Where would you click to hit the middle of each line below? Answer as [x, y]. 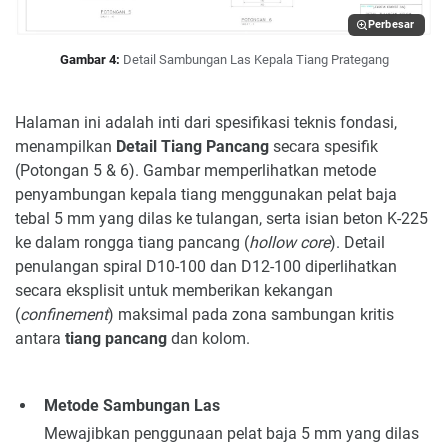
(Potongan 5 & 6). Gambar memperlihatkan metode [195, 170]
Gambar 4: [89, 59]
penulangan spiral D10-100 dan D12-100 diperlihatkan [206, 266]
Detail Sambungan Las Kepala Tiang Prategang [255, 59]
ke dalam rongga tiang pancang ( [132, 242]
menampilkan [65, 146]
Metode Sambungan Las [131, 406]
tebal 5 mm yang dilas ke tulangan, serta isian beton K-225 [221, 218]
